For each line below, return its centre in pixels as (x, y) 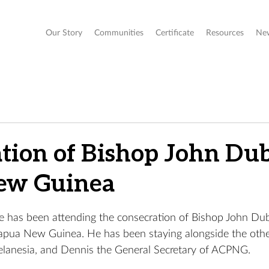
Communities (119, 33)
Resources (225, 33)
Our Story (64, 33)
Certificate (175, 33)
